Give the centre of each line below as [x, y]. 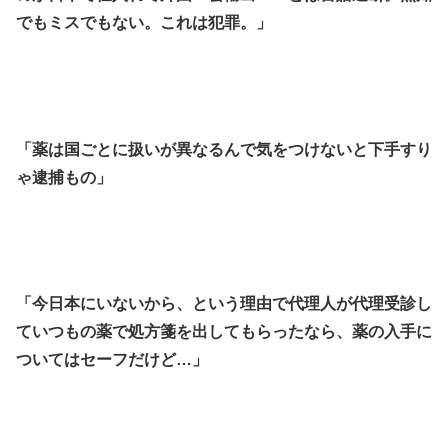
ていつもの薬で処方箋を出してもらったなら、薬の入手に [224, 332]
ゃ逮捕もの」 [64, 177]
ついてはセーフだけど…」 [112, 360]
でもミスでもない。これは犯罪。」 [144, 23]
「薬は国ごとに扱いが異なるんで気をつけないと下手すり [224, 149]
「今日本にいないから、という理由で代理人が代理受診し [224, 304]
